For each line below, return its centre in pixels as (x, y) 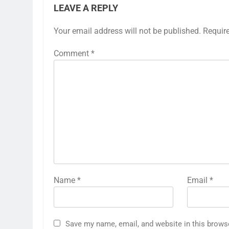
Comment (72, 53)
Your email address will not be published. (127, 31)
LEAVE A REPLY (86, 8)
